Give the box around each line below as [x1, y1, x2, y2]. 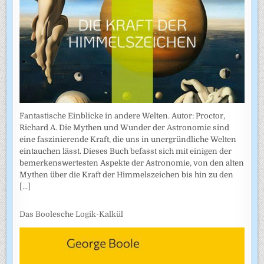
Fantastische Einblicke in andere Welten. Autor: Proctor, [19, 111, 226, 121]
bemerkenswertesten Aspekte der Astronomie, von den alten [19, 159, 245, 168]
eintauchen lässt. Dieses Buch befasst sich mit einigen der [19, 147, 232, 156]
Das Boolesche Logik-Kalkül [19, 209, 124, 219]
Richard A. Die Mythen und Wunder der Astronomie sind [19, 123, 230, 133]
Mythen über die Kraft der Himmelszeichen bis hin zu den [19, 170, 234, 180]
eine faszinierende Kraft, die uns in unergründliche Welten [19, 135, 237, 144]
